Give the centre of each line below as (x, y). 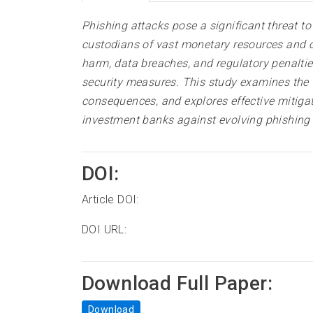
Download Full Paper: (177, 283)
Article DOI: (110, 199)
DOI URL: (104, 229)
